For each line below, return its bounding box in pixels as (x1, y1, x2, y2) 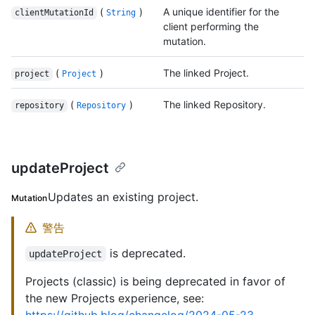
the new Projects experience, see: (25, 291, 204, 306)
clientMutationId (14, 8, 94, 18)
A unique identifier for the (163, 6, 279, 18)
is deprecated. (105, 246, 186, 261)
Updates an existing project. (47, 190, 198, 205)
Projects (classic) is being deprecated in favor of (25, 274, 285, 289)
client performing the (163, 20, 259, 33)
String (106, 8, 136, 18)
